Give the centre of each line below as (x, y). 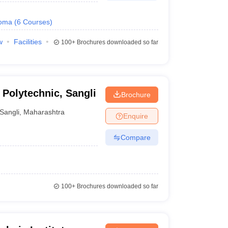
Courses (36, 22)
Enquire (135, 116)
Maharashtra (44, 112)
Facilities (27, 42)
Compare (135, 137)
